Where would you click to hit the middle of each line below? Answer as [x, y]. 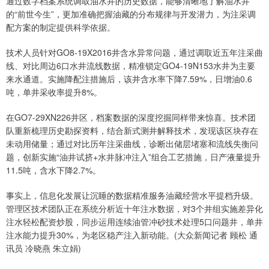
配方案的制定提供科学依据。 [61, 27]
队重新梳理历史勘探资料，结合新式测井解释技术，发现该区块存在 [132, 131]
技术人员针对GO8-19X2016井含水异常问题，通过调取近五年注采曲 [134, 53]
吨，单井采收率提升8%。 [54, 92]
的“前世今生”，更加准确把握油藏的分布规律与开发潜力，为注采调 [131, 14]
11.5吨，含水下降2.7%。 [53, 170]
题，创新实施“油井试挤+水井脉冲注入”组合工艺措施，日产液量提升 [133, 157]
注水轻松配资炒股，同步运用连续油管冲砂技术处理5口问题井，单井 [134, 222]
